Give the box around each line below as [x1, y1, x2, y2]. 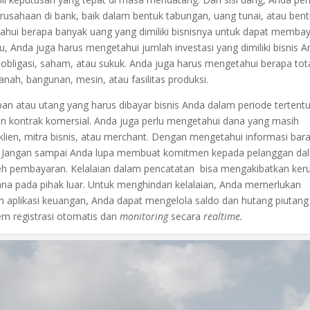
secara [171, 209, 204, 223]
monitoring [120, 209, 172, 223]
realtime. [203, 209, 244, 223]
